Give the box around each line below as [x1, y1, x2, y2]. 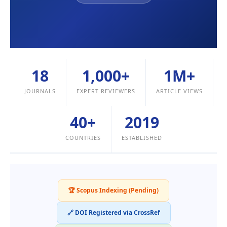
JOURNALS [24, 87, 56, 95]
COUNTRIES [65, 133, 101, 141]
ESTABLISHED [121, 133, 162, 141]
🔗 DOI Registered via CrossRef [67, 208, 160, 217]
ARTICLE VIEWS [156, 87, 203, 95]
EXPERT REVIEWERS [76, 87, 135, 95]
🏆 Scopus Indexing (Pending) [68, 186, 159, 195]
